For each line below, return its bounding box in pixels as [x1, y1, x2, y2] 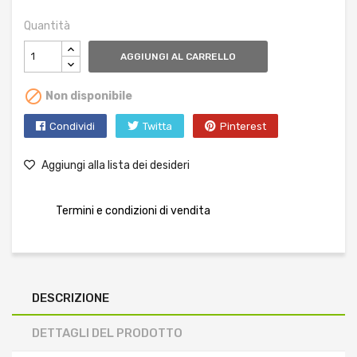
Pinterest [220, 120, 266, 132]
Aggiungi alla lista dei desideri [39, 158, 190, 172]
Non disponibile [43, 88, 132, 103]
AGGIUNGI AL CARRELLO [120, 50, 236, 62]
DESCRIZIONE [32, 290, 109, 305]
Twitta [143, 120, 172, 132]
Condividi [49, 120, 95, 132]
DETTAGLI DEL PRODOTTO [32, 325, 182, 340]
